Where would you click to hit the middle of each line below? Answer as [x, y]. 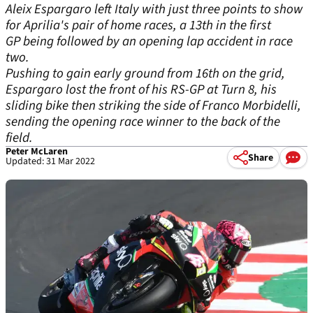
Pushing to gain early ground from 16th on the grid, [145, 74]
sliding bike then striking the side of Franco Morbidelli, [153, 106]
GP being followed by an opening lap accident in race [149, 42]
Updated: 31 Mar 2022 [50, 161]
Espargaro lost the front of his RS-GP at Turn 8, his [141, 90]
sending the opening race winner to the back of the [143, 122]
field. [19, 138]
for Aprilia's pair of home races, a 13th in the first [138, 26]
